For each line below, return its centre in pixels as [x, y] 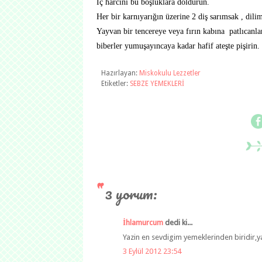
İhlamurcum [143, 223]
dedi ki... [178, 223]
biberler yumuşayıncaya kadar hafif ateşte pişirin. [178, 46]
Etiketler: [116, 84]
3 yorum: [131, 194]
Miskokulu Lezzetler [170, 73]
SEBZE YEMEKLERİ [157, 84]
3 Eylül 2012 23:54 [152, 251]
